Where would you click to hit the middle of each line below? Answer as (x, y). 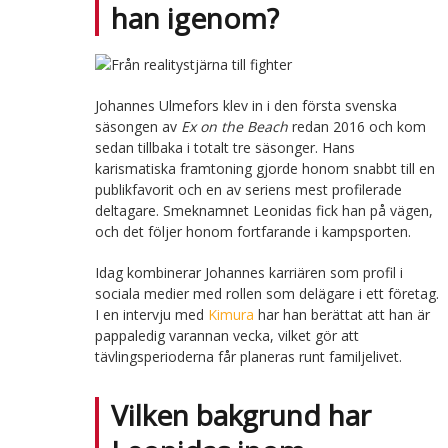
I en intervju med (151, 314)
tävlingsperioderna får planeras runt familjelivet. (248, 356)
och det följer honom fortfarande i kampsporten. (252, 231)
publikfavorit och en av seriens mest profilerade (248, 189)
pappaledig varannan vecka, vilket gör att (226, 335)
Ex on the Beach (234, 126)
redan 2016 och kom (356, 126)
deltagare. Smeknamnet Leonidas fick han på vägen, (263, 210)
